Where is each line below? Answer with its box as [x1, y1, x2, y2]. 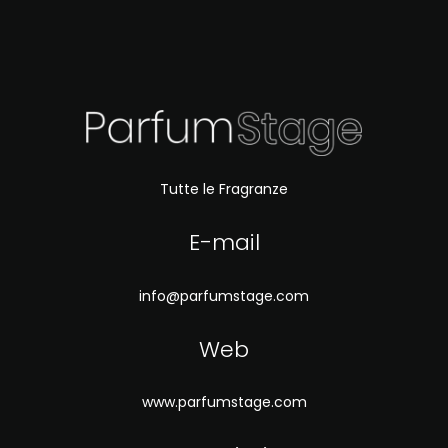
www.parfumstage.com [141, 392, 307, 413]
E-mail [188, 227, 260, 259]
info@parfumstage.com [139, 285, 309, 306]
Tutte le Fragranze [160, 179, 288, 200]
